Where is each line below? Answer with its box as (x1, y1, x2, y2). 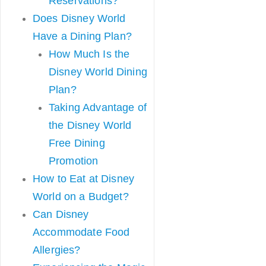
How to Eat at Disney (33, 173, 134, 185)
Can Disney (33, 208, 89, 220)
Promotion (49, 155, 99, 167)
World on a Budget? (33, 191, 129, 202)
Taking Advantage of (49, 102, 147, 113)
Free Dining (49, 137, 105, 149)
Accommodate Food (33, 226, 130, 238)
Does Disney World (33, 12, 126, 24)
